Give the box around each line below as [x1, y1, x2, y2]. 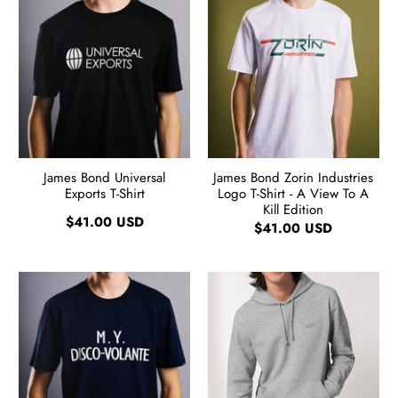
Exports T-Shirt [64, 184, 145, 204]
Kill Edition [263, 200, 324, 220]
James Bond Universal [44, 168, 166, 188]
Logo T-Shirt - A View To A [218, 184, 370, 204]
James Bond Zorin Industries [213, 168, 374, 188]
